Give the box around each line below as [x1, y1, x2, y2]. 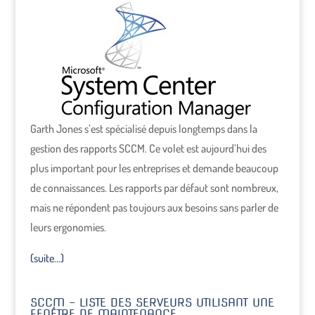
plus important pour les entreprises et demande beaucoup [30, 161, 278, 175]
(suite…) [30, 251, 64, 265]
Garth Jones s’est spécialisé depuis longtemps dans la [30, 122, 257, 136]
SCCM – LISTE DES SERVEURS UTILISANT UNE [30, 296, 274, 309]
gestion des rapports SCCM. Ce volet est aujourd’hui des [30, 141, 266, 155]
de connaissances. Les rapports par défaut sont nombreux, [30, 181, 278, 195]
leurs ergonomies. [30, 220, 106, 234]
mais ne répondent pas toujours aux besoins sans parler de [30, 200, 278, 214]
